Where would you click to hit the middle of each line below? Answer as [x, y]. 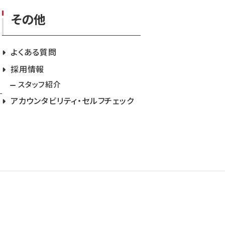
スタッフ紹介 [40, 84]
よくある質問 [34, 52]
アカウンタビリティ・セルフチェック [72, 101]
